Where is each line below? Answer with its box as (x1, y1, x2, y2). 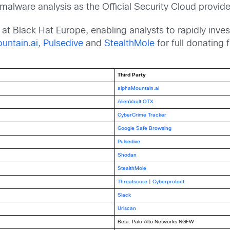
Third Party (118, 72, 146, 78)
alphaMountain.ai (118, 86, 160, 91)
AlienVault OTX (118, 99, 154, 104)
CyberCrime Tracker (118, 112, 167, 118)
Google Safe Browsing (118, 126, 172, 131)
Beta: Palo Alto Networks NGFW (118, 219, 195, 224)
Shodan (118, 152, 137, 158)
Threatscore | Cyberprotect (118, 179, 185, 184)
